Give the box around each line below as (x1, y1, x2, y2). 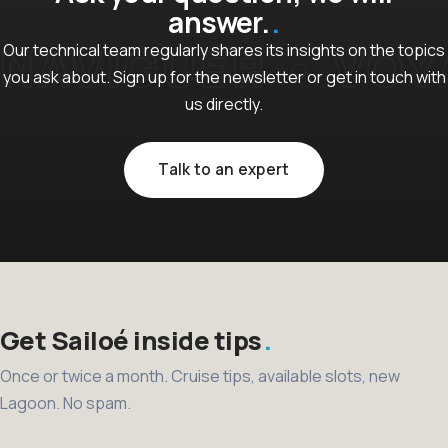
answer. (168, 3, 270, 41)
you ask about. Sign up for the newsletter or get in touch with (2, 66, 446, 88)
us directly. (185, 93, 263, 115)
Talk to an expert (158, 159, 290, 181)
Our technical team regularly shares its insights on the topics (3, 39, 445, 61)
